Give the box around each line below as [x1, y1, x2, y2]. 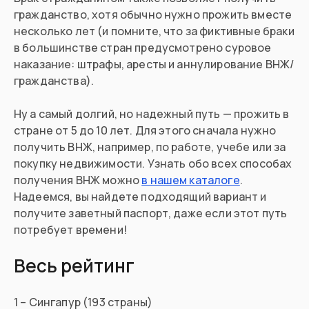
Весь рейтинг [14, 253, 134, 279]
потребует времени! [14, 222, 127, 238]
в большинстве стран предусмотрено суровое [14, 40, 272, 56]
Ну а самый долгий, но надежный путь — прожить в [14, 106, 290, 122]
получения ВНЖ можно [14, 172, 142, 188]
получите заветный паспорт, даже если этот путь [14, 206, 288, 221]
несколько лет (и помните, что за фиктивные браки [14, 23, 295, 39]
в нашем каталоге [141, 172, 240, 188]
